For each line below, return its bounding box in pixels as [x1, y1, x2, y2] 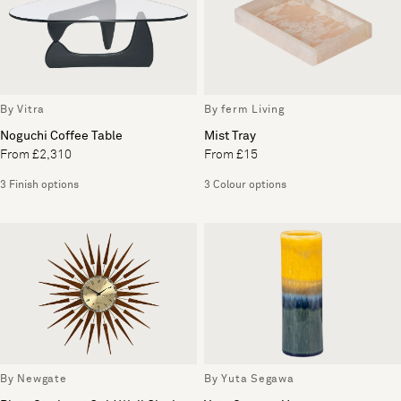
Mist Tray [204, 130, 256, 143]
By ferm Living [204, 105, 285, 116]
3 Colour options [204, 180, 286, 192]
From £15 [204, 149, 258, 162]
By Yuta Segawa [204, 373, 294, 385]
